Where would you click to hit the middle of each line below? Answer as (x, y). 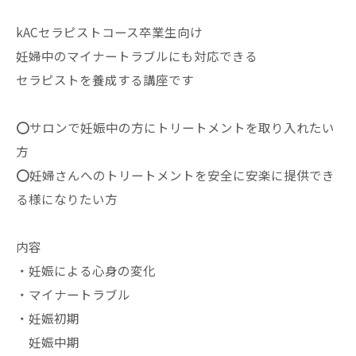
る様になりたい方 (67, 199)
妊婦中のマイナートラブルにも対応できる (137, 56)
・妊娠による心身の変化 (86, 270)
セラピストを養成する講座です (105, 79)
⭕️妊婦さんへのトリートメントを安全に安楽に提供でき (175, 175)
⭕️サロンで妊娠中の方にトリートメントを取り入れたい (175, 127)
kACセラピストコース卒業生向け (109, 32)
